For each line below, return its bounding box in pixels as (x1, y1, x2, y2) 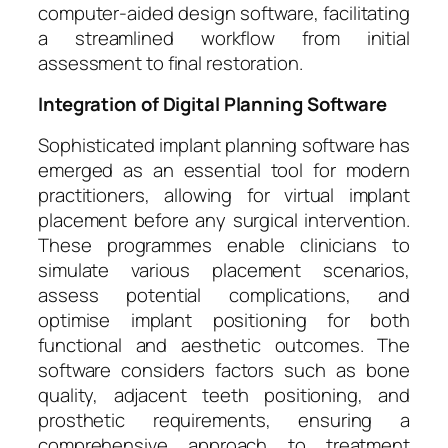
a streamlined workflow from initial (38, 24, 410, 51)
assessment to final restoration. (38, 49, 303, 76)
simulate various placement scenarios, (38, 256, 410, 283)
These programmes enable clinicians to (38, 231, 410, 258)
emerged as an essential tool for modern (38, 156, 410, 183)
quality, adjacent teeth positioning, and (38, 381, 410, 408)
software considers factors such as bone (38, 356, 410, 383)
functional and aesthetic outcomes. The (38, 331, 410, 358)
